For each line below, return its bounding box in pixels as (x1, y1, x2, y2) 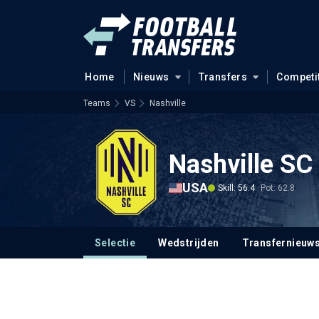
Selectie (95, 237, 136, 249)
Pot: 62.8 (260, 182, 295, 193)
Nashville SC (169, 149, 313, 179)
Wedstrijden (158, 237, 219, 249)
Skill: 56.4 (217, 182, 255, 193)
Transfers (198, 71, 248, 83)
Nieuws (132, 71, 169, 83)
